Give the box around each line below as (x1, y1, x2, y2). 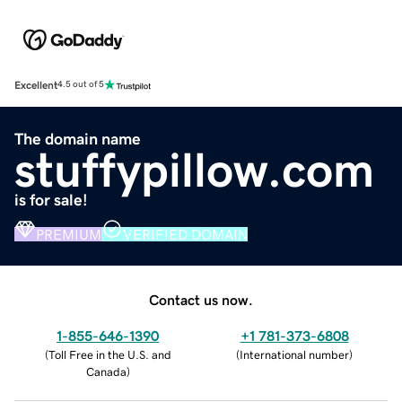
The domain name (14, 130, 141, 147)
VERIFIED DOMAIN (123, 226, 248, 241)
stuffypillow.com (14, 144, 374, 194)
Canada (85, 365, 127, 378)
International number (240, 348, 349, 361)
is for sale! (14, 191, 88, 208)
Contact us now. (149, 292, 253, 307)
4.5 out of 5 (57, 80, 104, 90)
